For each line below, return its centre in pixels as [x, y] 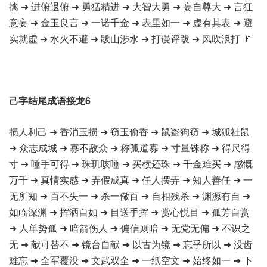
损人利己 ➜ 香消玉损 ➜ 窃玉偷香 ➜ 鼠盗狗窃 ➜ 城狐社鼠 [129, 131]
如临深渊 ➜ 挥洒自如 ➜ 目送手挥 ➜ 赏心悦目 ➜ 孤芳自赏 [129, 212]
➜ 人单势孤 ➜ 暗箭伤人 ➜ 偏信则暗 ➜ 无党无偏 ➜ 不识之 [130, 228]
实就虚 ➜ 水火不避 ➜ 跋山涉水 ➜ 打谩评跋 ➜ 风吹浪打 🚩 [131, 38]
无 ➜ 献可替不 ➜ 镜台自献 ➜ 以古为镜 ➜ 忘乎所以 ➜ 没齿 [131, 244]
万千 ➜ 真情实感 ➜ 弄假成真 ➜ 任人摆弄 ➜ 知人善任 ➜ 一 [131, 180]
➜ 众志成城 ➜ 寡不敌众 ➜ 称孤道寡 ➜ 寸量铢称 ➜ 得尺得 [130, 148]
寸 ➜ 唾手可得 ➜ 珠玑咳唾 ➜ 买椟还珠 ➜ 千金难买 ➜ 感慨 [131, 164]
